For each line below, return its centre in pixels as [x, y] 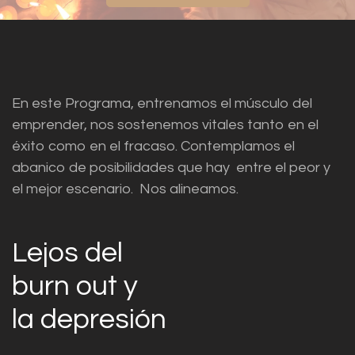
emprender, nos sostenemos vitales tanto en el [165, 125]
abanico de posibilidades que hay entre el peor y [171, 168]
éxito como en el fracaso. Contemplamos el [153, 147]
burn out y [78, 286]
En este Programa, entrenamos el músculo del [162, 104]
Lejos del [71, 253]
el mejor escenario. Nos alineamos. [127, 189]
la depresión [89, 320]
